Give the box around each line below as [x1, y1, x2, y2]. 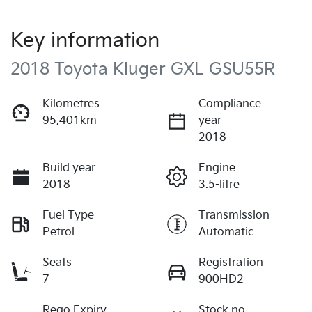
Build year [42, 161, 95, 175]
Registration [198, 256, 263, 270]
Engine [198, 161, 235, 175]
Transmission [198, 208, 270, 222]
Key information [10, 29, 159, 52]
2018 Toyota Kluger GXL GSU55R [10, 58, 275, 79]
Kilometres [42, 97, 100, 111]
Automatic [198, 225, 253, 239]
